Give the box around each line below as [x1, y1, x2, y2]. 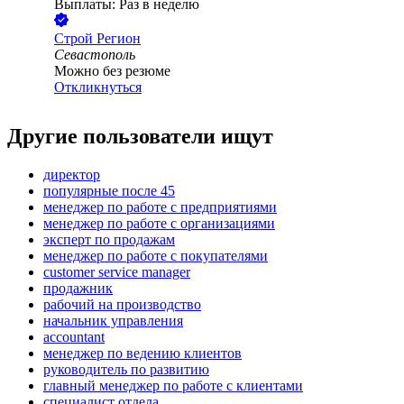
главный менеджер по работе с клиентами [43, 378, 303, 394]
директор [43, 167, 100, 183]
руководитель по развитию [43, 362, 209, 378]
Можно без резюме [54, 63, 170, 79]
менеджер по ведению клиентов [43, 345, 242, 362]
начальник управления [43, 313, 183, 329]
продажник [43, 280, 113, 297]
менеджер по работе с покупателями [43, 248, 268, 264]
